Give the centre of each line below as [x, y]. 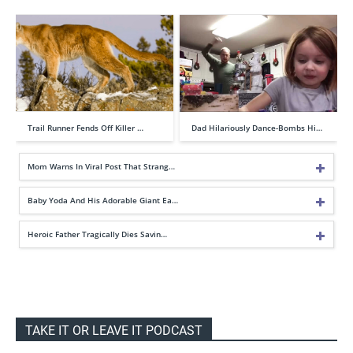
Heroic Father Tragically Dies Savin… [97, 234]
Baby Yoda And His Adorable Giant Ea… [103, 200]
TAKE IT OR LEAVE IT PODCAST [114, 330]
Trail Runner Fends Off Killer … [85, 127]
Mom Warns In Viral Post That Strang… [101, 166]
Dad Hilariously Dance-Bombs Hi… [257, 127]
